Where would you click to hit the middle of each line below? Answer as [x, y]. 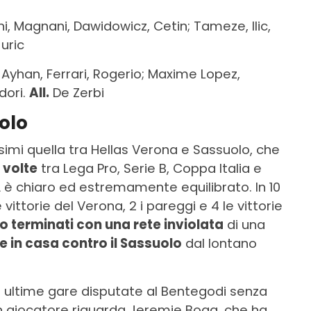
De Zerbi [77, 93]
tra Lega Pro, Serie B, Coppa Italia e [150, 169]
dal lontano [219, 244]
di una [244, 225]
